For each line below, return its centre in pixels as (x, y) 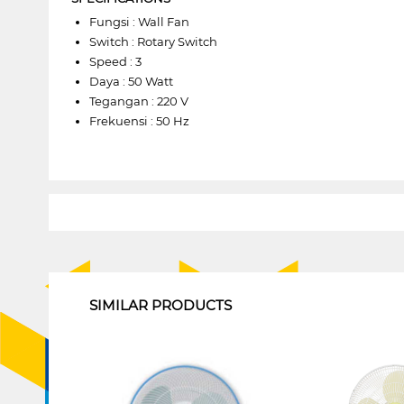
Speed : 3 (115, 61)
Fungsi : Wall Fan (139, 21)
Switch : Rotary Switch (153, 41)
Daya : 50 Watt (131, 81)
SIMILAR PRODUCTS (160, 305)
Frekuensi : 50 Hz (139, 120)
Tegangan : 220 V (138, 101)
